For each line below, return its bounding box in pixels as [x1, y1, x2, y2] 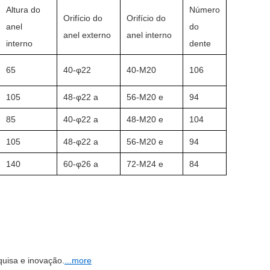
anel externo [63, 30, 111, 40]
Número [189, 4, 220, 14]
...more [64, 255, 92, 265]
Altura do [6, 4, 40, 14]
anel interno [127, 30, 172, 40]
